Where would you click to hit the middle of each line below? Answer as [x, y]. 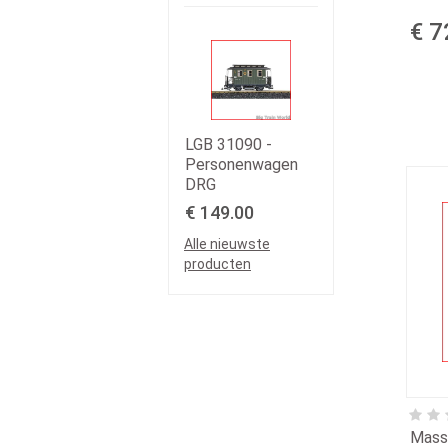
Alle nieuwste [227, 244]
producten [217, 264]
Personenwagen [241, 165]
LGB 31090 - [228, 145]
